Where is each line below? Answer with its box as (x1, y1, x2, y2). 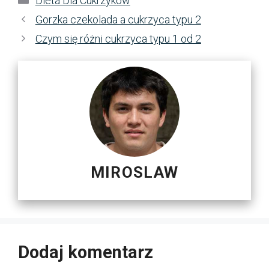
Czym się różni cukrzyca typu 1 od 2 (35, 32, 201, 45)
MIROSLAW (90, 163, 179, 181)
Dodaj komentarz (18, 241, 153, 262)
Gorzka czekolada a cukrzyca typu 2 (35, 13, 201, 26)
